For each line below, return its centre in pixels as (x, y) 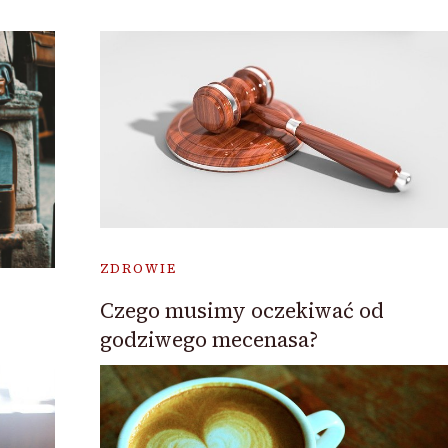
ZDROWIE (138, 268)
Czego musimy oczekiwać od (241, 310)
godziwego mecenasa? (208, 339)
